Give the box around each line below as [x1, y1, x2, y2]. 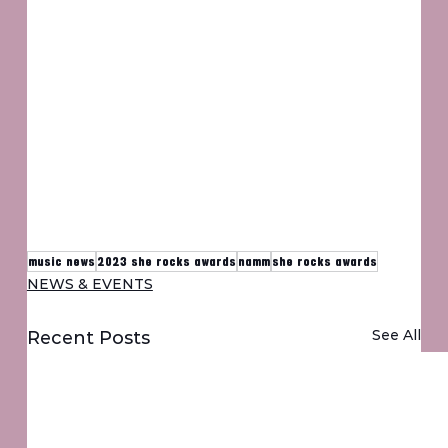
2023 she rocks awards [96, 251, 236, 270]
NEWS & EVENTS [26, 274, 153, 293]
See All [372, 325, 422, 344]
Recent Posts [26, 326, 150, 349]
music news [27, 251, 95, 270]
